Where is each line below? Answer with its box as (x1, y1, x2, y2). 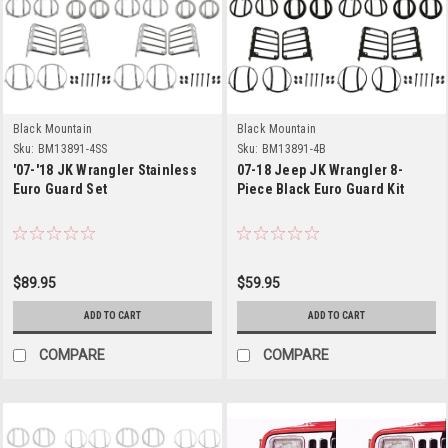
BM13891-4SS (37, 141, 108, 156)
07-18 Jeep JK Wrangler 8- (236, 161, 403, 178)
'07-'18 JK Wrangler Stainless (12, 161, 197, 178)
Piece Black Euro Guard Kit (236, 180, 404, 197)
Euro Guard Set (12, 180, 107, 197)
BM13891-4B (261, 141, 327, 156)
